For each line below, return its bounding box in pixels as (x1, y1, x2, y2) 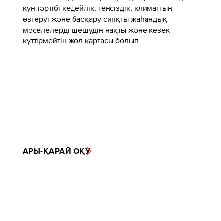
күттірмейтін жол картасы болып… (23, 35, 144, 47)
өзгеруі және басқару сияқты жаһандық (23, 13, 167, 25)
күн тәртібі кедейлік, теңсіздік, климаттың (23, 2, 172, 14)
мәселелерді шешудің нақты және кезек (23, 24, 170, 36)
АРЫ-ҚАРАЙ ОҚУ (23, 145, 91, 157)
